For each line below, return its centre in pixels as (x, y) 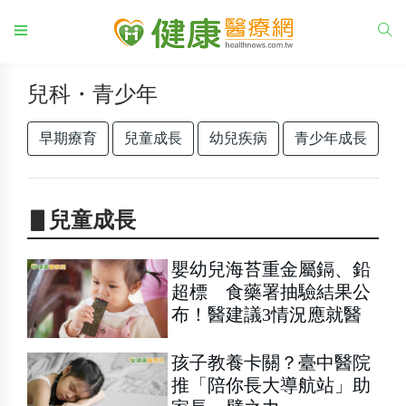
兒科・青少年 (92, 94)
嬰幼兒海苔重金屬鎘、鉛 (271, 269)
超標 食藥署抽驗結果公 (271, 292)
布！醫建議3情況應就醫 (267, 314)
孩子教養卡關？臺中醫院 (271, 363)
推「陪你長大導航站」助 (271, 386)
